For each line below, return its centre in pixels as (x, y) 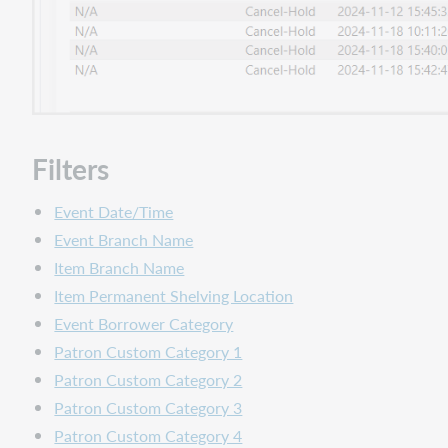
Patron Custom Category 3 (148, 408)
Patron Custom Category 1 (148, 352)
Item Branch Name (119, 268)
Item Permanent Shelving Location (174, 296)
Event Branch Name (124, 240)
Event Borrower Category (144, 324)
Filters (70, 169)
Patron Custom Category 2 (148, 380)
